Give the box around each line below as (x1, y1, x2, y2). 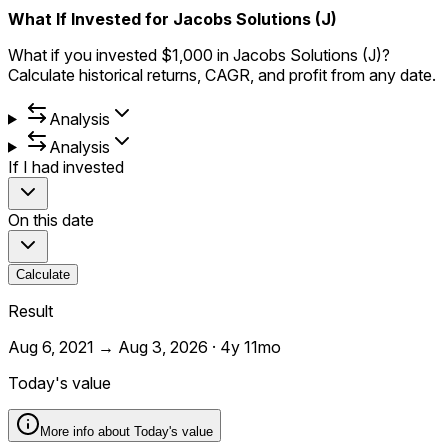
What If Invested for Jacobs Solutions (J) (8, 8, 337, 29)
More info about (40, 423, 134, 439)
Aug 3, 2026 (118, 336, 208, 357)
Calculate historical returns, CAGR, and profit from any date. (8, 64, 436, 85)
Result (8, 300, 53, 321)
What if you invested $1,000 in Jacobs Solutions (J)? (8, 44, 390, 65)
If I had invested (8, 156, 124, 177)
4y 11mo (220, 336, 281, 357)
